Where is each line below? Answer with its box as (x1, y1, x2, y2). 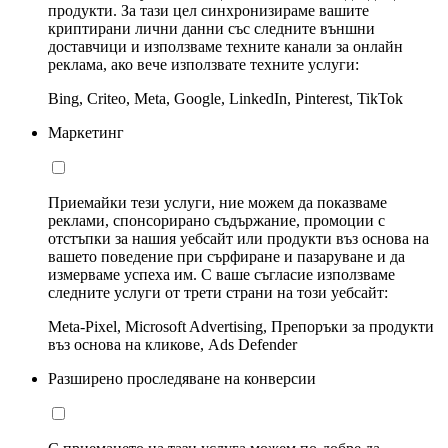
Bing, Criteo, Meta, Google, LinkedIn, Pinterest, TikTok (48, 89, 403, 107)
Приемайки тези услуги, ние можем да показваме (48, 193, 387, 211)
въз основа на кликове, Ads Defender (48, 335, 297, 353)
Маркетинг (48, 123, 124, 141)
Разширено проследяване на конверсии (48, 369, 316, 387)
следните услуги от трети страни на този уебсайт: (48, 283, 388, 301)
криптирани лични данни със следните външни (48, 19, 375, 37)
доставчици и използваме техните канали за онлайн (48, 37, 403, 55)
